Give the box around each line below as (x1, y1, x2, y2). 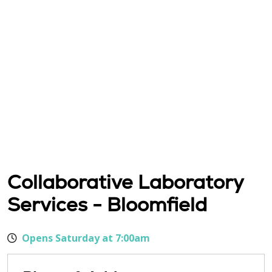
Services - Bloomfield (7, 192, 207, 218)
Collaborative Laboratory (7, 169, 243, 195)
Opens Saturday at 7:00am (22, 231, 150, 245)
